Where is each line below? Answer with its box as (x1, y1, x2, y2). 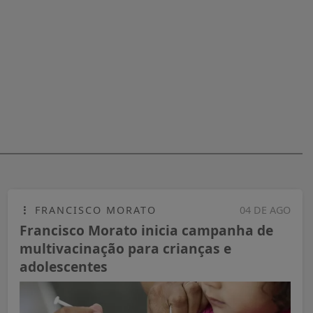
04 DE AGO (240, 203, 291, 217)
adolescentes (20, 256, 108, 276)
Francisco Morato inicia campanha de (20, 220, 273, 240)
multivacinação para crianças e (20, 238, 231, 258)
